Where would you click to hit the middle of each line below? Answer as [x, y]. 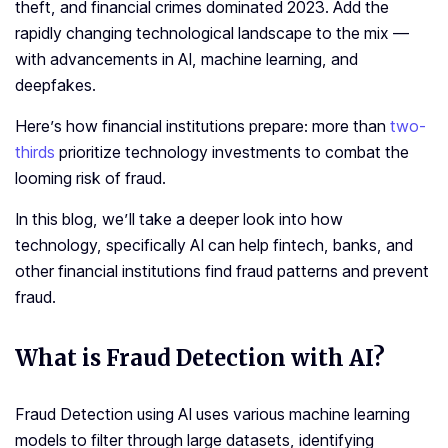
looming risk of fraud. [90, 178]
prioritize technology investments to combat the [232, 152]
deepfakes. [55, 85]
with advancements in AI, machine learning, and [186, 59]
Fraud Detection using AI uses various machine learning [212, 414]
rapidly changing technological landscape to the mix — [212, 33]
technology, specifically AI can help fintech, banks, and [214, 245]
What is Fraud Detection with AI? [200, 358]
